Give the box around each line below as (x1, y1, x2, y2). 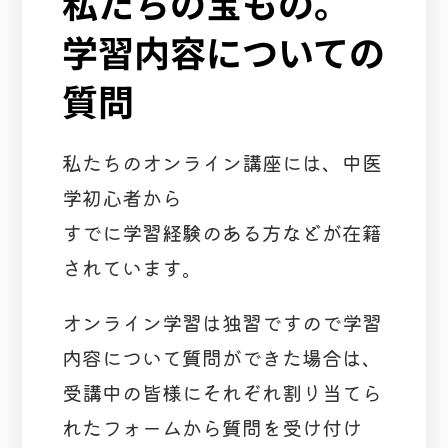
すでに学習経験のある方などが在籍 (62, 217, 383, 247)
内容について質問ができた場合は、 (62, 342, 383, 372)
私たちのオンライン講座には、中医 (62, 147, 383, 177)
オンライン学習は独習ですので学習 (62, 307, 383, 337)
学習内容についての (62, 24, 386, 77)
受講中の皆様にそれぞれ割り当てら (62, 377, 383, 407)
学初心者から (62, 182, 183, 212)
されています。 (62, 252, 203, 282)
